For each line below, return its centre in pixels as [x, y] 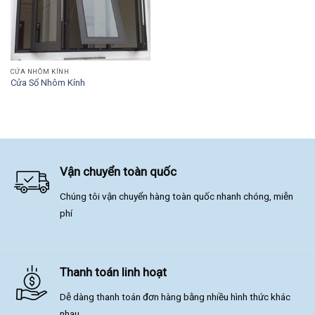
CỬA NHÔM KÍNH [40, 71]
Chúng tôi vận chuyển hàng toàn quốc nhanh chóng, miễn [177, 196]
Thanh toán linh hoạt [114, 272]
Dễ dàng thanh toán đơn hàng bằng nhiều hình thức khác [175, 296]
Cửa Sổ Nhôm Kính [47, 83]
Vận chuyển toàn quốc [118, 172]
